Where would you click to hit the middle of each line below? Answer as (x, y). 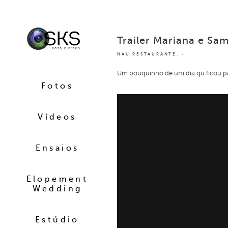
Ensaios (57, 148)
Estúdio (57, 220)
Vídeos (57, 117)
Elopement (57, 179)
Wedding (57, 189)
